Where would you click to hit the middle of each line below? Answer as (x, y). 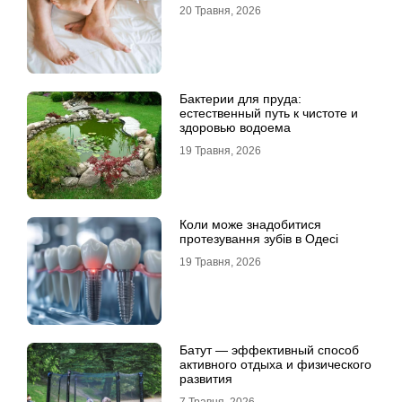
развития (206, 379)
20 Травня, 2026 (220, 11)
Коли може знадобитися (250, 224)
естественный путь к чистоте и (269, 113)
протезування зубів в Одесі (259, 239)
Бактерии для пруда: (240, 99)
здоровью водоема (235, 127)
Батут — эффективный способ (269, 350)
